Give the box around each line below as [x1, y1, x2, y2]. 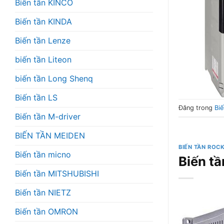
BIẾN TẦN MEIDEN [15, 130, 85, 140]
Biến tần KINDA [15, 16, 72, 26]
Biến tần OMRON [15, 206, 78, 216]
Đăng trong [178, 103, 214, 111]
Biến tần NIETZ [15, 187, 71, 197]
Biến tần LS [15, 92, 57, 102]
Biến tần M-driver [15, 111, 80, 121]
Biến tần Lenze [15, 35, 70, 45]
